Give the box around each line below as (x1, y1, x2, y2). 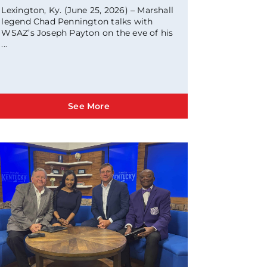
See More (68, 101, 110, 112)
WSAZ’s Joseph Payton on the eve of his (1, 27, 173, 38)
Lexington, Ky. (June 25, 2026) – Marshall (1, 4, 174, 15)
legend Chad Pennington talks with (1, 15, 153, 27)
